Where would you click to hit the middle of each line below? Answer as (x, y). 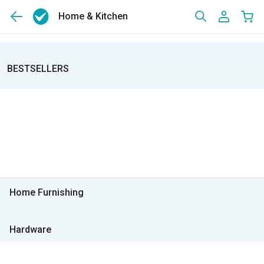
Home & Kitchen (93, 16)
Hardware (30, 230)
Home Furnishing (47, 192)
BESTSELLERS (38, 69)
